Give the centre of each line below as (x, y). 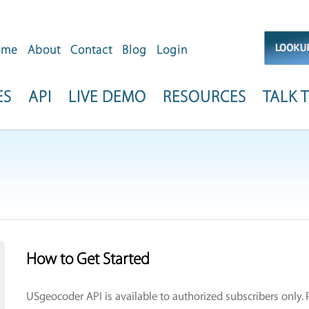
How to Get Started (88, 259)
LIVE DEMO (107, 97)
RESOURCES (205, 97)
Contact (91, 50)
